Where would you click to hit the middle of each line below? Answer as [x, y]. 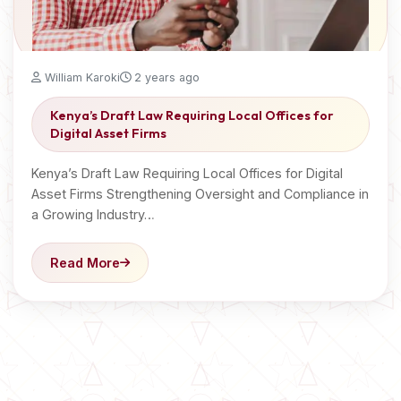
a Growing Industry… [93, 214]
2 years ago [165, 77]
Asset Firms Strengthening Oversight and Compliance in [200, 194]
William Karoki [81, 77]
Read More [85, 263]
